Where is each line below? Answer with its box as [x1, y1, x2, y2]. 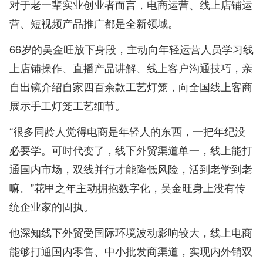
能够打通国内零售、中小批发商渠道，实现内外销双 [9, 243, 252, 259]
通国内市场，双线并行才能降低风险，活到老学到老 [9, 161, 252, 177]
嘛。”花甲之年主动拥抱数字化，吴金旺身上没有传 [9, 180, 245, 195]
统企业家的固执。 [9, 198, 94, 214]
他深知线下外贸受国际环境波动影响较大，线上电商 [9, 224, 252, 240]
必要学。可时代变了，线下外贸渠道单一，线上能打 [9, 142, 252, 158]
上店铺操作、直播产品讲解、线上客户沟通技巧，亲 [9, 60, 252, 76]
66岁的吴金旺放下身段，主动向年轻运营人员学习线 [9, 41, 254, 57]
